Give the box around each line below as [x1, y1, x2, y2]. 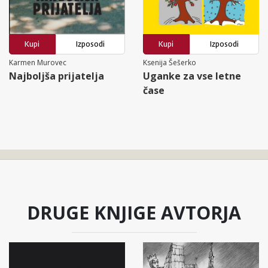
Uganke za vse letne [143, 69, 241, 83]
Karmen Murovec [9, 57, 66, 68]
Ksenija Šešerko [143, 57, 196, 68]
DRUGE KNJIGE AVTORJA [27, 200, 241, 225]
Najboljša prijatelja [9, 69, 104, 83]
